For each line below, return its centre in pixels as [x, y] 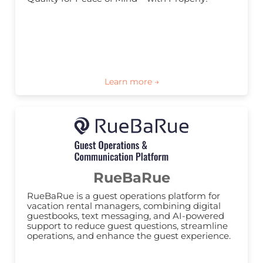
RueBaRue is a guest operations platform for [124, 196]
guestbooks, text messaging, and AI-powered [126, 216]
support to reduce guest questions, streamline [127, 226]
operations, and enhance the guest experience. [129, 236]
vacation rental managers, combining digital [124, 206]
